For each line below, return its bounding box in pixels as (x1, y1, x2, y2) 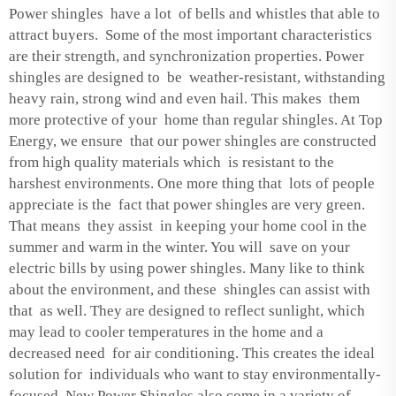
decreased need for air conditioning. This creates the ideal (9, 344, 375, 362)
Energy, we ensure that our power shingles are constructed (9, 132, 377, 149)
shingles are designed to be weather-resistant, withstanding (9, 68, 385, 86)
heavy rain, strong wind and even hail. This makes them (9, 89, 360, 107)
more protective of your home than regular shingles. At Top (9, 110, 383, 128)
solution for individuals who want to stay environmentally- (9, 365, 381, 383)
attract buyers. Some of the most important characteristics (9, 26, 376, 43)
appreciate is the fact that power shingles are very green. (9, 195, 369, 213)
